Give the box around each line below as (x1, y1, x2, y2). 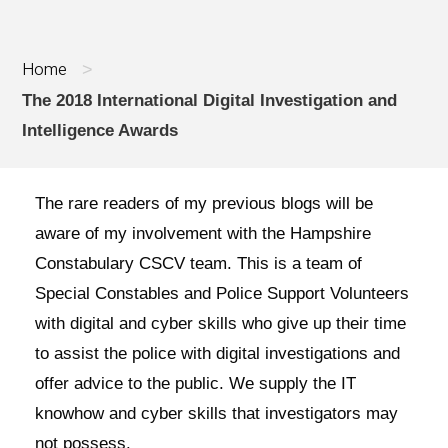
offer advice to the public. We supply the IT (35, 374, 356, 393)
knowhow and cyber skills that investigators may (35, 404, 398, 423)
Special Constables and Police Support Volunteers (35, 284, 409, 303)
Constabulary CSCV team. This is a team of (35, 254, 362, 273)
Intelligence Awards (22, 121, 178, 140)
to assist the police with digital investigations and (35, 344, 400, 363)
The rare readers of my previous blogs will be (35, 194, 373, 213)
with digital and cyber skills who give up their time (35, 314, 406, 333)
